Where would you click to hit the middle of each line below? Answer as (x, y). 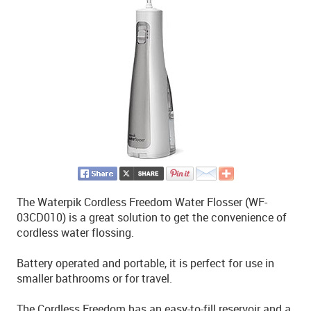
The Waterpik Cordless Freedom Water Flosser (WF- (142, 202)
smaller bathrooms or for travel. (94, 278)
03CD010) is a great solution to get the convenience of (152, 217)
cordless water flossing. (75, 233)
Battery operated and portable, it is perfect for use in (145, 263)
